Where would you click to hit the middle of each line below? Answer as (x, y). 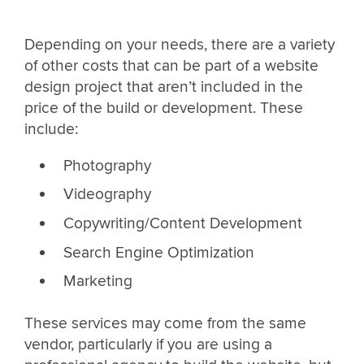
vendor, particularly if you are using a (148, 344)
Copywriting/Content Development (182, 224)
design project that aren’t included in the (164, 87)
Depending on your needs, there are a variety (180, 44)
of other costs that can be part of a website (171, 65)
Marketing (97, 282)
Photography (107, 165)
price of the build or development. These (164, 108)
